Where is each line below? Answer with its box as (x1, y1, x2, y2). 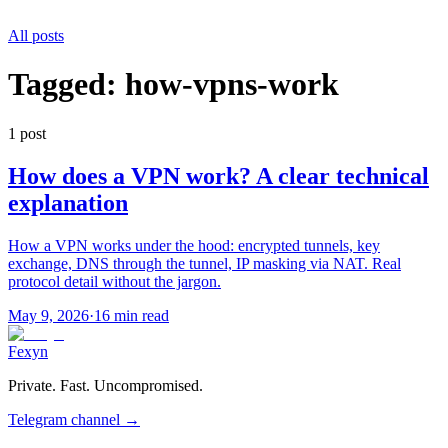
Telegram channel (8, 410, 120, 428)
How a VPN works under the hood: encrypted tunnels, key (8, 236, 380, 254)
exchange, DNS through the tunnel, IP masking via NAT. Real (8, 254, 401, 272)
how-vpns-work (125, 66, 339, 103)
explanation (8, 189, 128, 216)
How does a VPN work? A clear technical (8, 162, 429, 189)
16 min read (94, 306, 169, 324)
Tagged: (8, 66, 125, 103)
